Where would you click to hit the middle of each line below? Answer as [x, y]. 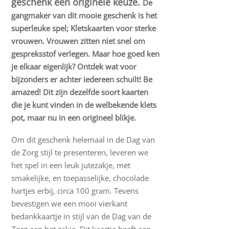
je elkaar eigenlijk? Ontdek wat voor [74, 67]
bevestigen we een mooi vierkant [70, 204]
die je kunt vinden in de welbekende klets [84, 105]
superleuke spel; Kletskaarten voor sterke [84, 28]
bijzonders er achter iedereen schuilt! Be [82, 79]
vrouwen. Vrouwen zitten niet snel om [78, 41]
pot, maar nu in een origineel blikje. [74, 118]
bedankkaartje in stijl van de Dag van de [82, 216]
